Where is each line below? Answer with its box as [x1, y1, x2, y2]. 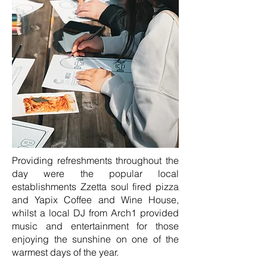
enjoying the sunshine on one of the [12, 233, 179, 245]
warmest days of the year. [12, 246, 121, 258]
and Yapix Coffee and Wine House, [12, 194, 179, 206]
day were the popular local [12, 167, 179, 179]
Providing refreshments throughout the [12, 154, 179, 166]
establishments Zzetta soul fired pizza [12, 181, 179, 193]
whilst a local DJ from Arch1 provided [12, 207, 179, 219]
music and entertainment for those [12, 220, 179, 232]
